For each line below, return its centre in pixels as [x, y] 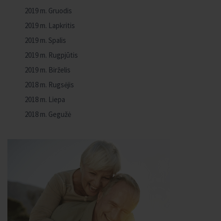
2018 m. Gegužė [48, 114]
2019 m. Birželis [48, 70]
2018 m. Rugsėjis [49, 85]
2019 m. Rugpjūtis [51, 55]
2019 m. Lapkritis [50, 25]
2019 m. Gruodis [48, 11]
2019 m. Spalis [45, 40]
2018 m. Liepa [45, 99]
